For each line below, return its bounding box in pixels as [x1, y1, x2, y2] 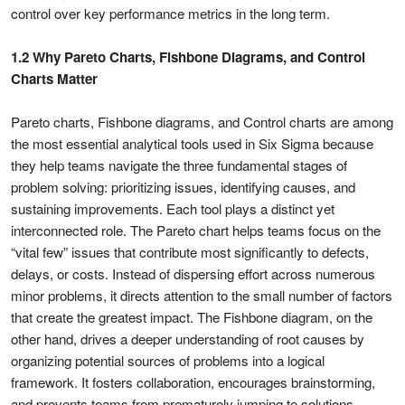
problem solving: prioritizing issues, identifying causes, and [11, 177, 355, 196]
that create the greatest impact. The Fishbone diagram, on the [11, 307, 372, 326]
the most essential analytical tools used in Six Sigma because [11, 134, 373, 153]
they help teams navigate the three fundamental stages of [11, 155, 347, 174]
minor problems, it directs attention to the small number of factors [11, 286, 392, 305]
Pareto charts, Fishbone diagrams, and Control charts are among [11, 112, 393, 131]
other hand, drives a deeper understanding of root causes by [11, 329, 364, 348]
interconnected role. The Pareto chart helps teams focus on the [11, 221, 381, 240]
